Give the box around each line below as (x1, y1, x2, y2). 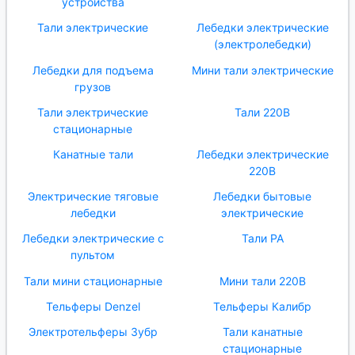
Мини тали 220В (219, 273, 306, 288)
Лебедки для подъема (32, 63, 154, 77)
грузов (74, 79, 111, 94)
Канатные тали (52, 147, 133, 161)
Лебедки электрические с (21, 231, 164, 246)
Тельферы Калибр (213, 299, 311, 313)
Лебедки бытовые (213, 189, 311, 204)
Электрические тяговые (27, 189, 158, 204)
